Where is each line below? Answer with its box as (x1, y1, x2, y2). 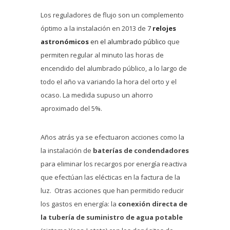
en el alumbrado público (89, 37, 166, 47)
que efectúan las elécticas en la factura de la (41, 172, 180, 182)
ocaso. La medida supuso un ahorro (41, 90, 153, 100)
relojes (152, 24, 176, 33)
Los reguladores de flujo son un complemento (41, 10, 184, 20)
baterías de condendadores (93, 146, 189, 156)
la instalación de (41, 146, 93, 156)
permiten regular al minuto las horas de (41, 50, 164, 60)
